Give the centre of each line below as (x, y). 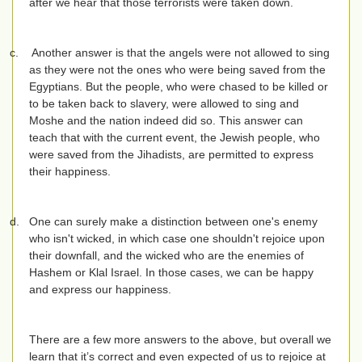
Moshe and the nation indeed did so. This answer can (166, 121)
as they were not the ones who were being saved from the (177, 70)
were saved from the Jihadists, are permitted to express (171, 155)
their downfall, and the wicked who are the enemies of (166, 256)
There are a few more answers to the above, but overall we (180, 340)
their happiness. (70, 172)
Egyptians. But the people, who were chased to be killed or (179, 87)
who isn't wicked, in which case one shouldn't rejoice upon (177, 239)
